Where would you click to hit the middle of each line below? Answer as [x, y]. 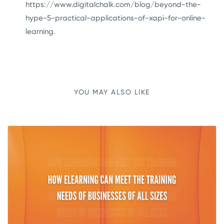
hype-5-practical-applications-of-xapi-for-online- [115, 18]
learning [39, 31]
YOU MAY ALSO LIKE [112, 92]
